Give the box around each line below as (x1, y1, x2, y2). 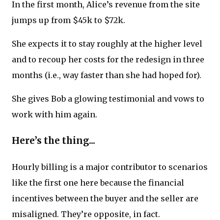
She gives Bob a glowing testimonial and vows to (12, 94, 204, 104)
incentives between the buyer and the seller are (12, 193, 198, 203)
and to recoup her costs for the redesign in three (12, 55, 204, 65)
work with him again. (12, 110, 97, 120)
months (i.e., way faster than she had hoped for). (12, 70, 201, 81)
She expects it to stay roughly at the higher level (12, 39, 202, 49)
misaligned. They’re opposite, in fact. (12, 209, 160, 219)
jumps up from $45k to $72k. (12, 15, 125, 26)
